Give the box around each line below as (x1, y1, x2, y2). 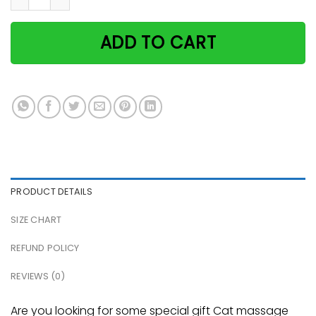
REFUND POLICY (11, 241, 80, 254)
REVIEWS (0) (11, 269, 65, 282)
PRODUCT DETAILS (11, 185, 92, 197)
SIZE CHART (11, 213, 62, 226)
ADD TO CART (99, 31, 217, 55)
